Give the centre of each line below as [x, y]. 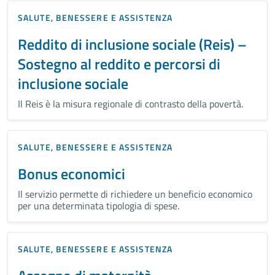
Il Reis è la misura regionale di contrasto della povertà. [130, 103]
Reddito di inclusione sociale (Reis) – [132, 44]
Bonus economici [72, 173]
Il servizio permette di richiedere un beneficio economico [135, 194]
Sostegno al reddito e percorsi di [119, 64]
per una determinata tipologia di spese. [99, 205]
